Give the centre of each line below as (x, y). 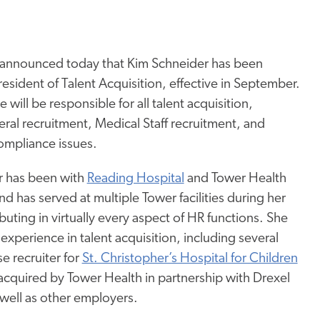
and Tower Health (235, 179)
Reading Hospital (135, 179)
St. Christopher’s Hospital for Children (190, 259)
